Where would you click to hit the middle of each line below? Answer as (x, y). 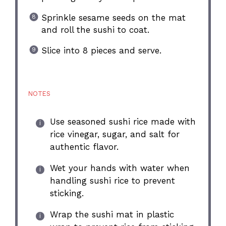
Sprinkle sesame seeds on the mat (113, 18)
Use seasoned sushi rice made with (123, 122)
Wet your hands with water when (120, 168)
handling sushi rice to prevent (112, 181)
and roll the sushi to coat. (95, 30)
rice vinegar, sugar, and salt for (115, 134)
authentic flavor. (84, 147)
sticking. (67, 193)
